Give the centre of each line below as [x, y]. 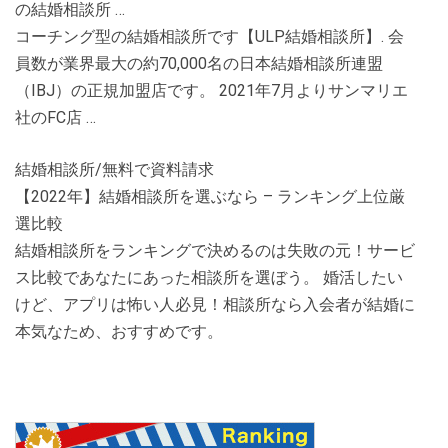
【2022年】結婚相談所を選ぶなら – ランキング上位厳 [210, 196]
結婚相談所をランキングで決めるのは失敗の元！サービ [215, 250]
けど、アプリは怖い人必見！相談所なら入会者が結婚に [215, 304]
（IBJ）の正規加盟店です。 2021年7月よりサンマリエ [211, 90]
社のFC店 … [55, 117]
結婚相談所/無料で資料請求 [114, 169]
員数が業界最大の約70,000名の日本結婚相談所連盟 [199, 63]
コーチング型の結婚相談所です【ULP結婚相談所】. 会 [209, 36]
